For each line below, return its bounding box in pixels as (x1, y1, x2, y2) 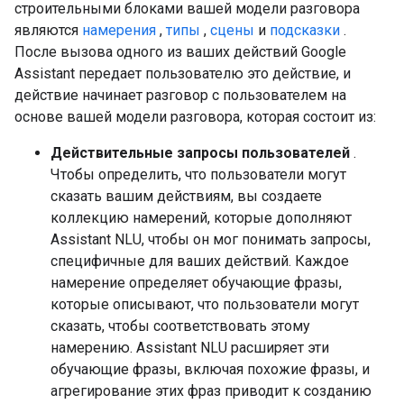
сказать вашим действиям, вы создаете (50, 188, 322, 205)
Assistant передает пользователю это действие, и (14, 65, 351, 82)
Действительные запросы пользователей (50, 144, 350, 161)
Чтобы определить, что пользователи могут (50, 166, 346, 183)
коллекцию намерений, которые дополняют (50, 209, 352, 226)
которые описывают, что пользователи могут (50, 296, 359, 313)
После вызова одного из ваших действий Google (14, 43, 346, 60)
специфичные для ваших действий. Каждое (50, 252, 349, 270)
